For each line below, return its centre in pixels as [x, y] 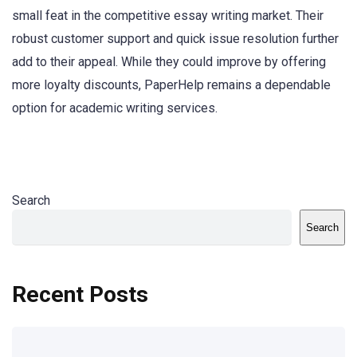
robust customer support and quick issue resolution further [175, 38]
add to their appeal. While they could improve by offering [169, 61]
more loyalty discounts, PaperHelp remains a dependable [171, 84]
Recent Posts [80, 294]
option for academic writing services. [115, 108]
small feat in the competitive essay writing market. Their [168, 15]
